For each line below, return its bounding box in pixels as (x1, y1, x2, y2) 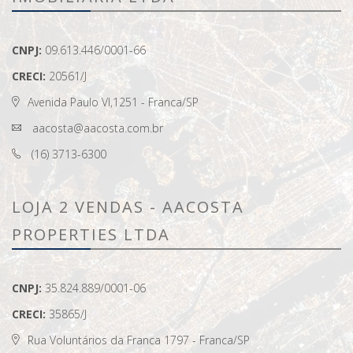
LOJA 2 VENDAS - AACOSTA (12, 195, 244, 217)
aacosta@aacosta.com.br (29, 120, 163, 136)
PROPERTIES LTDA (12, 223, 170, 245)
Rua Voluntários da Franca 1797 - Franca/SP (28, 332, 250, 347)
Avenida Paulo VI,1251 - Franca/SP (28, 94, 199, 110)
